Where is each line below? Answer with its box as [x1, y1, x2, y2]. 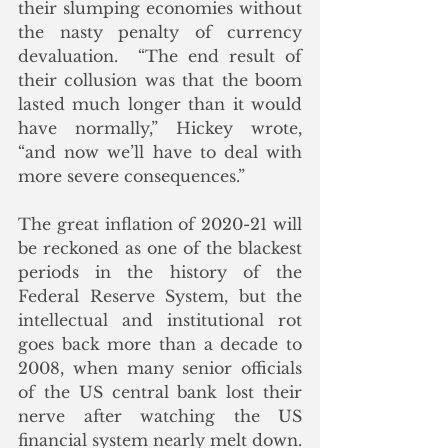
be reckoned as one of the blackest [18, 238, 302, 259]
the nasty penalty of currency [18, 22, 302, 43]
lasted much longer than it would [18, 94, 302, 115]
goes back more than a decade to [18, 334, 302, 355]
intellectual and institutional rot [18, 310, 302, 331]
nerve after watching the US [18, 406, 302, 427]
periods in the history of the [18, 262, 302, 283]
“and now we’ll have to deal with [18, 142, 302, 163]
